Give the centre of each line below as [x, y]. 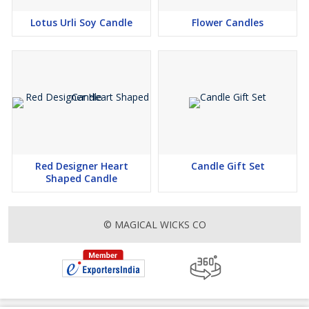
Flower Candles [228, 23]
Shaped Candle [81, 179]
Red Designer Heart [81, 166]
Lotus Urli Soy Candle [81, 23]
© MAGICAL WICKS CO [154, 225]
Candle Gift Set [228, 166]
